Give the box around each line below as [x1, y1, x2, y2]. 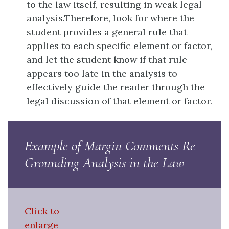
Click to [25, 205, 59, 217]
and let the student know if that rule [27, 54, 187, 66]
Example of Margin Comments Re [25, 137, 195, 155]
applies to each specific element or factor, [27, 40, 212, 52]
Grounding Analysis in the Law [25, 154, 184, 172]
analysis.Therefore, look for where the [27, 12, 194, 25]
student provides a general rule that [27, 26, 187, 38]
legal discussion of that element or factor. [27, 95, 212, 107]
